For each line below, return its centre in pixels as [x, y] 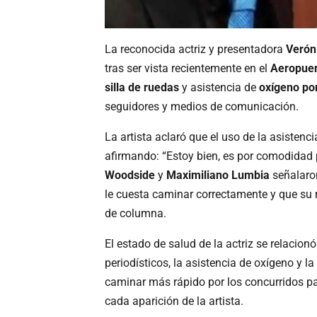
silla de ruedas [142, 88]
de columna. [136, 214]
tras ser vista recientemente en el [188, 69]
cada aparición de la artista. [174, 301]
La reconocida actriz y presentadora [195, 50]
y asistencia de [219, 88]
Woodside [130, 175]
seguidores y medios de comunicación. [202, 107]
